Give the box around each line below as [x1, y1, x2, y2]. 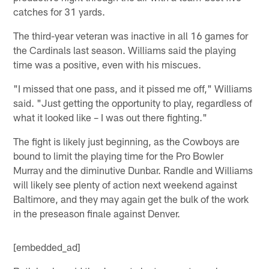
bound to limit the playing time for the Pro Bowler [13, 149, 224, 162]
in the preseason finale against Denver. [13, 207, 181, 219]
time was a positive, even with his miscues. [13, 58, 202, 70]
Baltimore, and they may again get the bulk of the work [13, 192, 249, 205]
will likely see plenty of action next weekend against [13, 178, 238, 190]
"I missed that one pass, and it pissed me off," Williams [13, 82, 253, 94]
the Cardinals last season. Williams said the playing [13, 43, 237, 56]
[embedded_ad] [13, 240, 81, 253]
